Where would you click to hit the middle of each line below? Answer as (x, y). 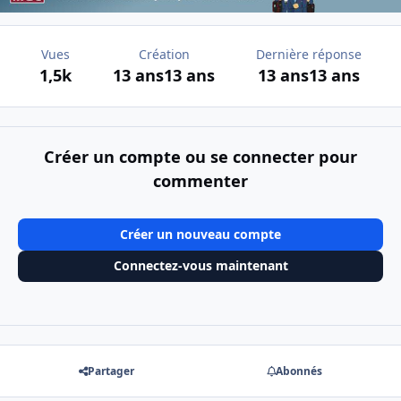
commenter (200, 180)
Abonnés (299, 371)
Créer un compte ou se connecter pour (200, 156)
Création (164, 55)
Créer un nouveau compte (200, 234)
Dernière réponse (309, 55)
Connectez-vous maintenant (200, 266)
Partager (111, 371)
